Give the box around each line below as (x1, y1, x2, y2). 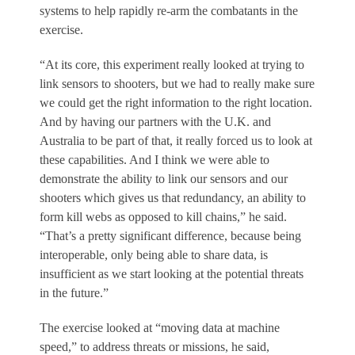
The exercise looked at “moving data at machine (40, 320, 280, 334)
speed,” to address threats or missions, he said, (40, 339, 269, 353)
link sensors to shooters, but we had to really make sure (40, 76, 315, 90)
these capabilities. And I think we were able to (40, 152, 269, 166)
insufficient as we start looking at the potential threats (40, 266, 303, 281)
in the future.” (40, 285, 109, 300)
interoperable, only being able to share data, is (40, 247, 268, 261)
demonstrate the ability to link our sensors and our (40, 171, 288, 185)
